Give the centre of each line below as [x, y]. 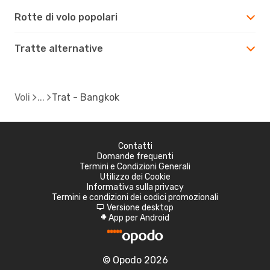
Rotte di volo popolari [66, 17]
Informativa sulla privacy [135, 187]
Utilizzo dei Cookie [135, 177]
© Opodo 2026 [135, 260]
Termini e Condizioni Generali [135, 166]
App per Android [139, 218]
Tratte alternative [59, 48]
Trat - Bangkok [86, 97]
